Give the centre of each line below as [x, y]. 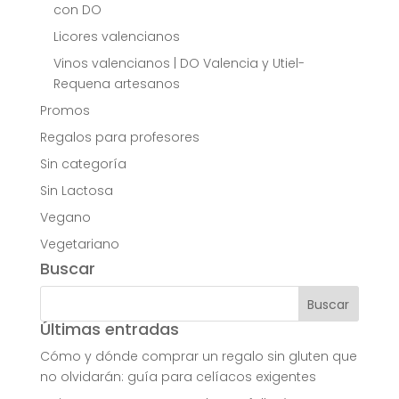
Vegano [65, 218]
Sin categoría [83, 164]
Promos [65, 111]
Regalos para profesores [119, 138]
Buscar [67, 269]
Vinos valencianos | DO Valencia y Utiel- [179, 64]
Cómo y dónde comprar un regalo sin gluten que [198, 357]
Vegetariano [79, 244]
